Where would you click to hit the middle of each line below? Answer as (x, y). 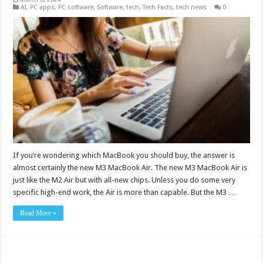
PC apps (43, 8)
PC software (76, 8)
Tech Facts (158, 8)
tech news (192, 8)
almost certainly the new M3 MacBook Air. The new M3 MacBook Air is (130, 168)
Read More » (38, 213)
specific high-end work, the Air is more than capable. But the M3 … (125, 193)
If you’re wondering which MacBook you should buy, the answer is (124, 156)
